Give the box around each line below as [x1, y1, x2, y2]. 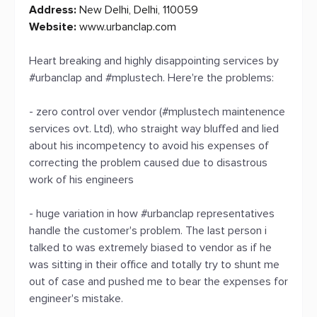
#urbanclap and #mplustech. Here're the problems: [29, 71, 274, 85]
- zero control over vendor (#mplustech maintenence [29, 105, 285, 119]
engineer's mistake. [29, 292, 123, 306]
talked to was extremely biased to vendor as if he [29, 241, 272, 255]
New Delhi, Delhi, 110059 [76, 3, 198, 17]
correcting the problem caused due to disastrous [29, 156, 267, 170]
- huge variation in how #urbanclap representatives [29, 207, 275, 221]
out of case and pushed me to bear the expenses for [29, 275, 288, 289]
